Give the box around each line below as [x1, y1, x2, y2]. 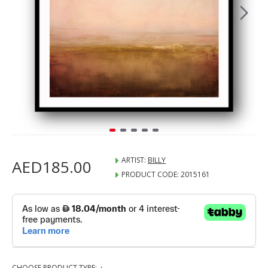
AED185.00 [12, 156, 92, 178]
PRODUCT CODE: [121, 169, 179, 179]
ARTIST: [121, 155, 146, 165]
